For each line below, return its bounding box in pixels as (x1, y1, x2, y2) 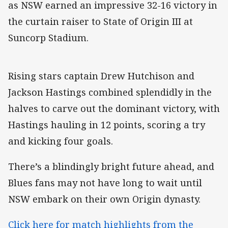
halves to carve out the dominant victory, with (8, 102, 220, 115)
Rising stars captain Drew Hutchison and (8, 70, 194, 82)
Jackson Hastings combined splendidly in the (8, 86, 212, 99)
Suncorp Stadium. (8, 32, 89, 44)
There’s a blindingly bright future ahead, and (8, 160, 214, 173)
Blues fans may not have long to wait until (8, 177, 202, 189)
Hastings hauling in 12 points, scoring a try (8, 119, 205, 131)
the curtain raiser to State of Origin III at (8, 15, 193, 28)
